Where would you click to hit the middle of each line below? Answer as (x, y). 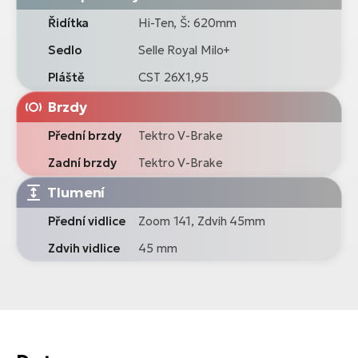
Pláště (66, 78)
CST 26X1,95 (173, 78)
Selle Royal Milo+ (185, 50)
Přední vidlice (87, 221)
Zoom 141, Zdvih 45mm (202, 221)
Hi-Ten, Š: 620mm (187, 23)
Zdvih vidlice (84, 249)
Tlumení (76, 193)
